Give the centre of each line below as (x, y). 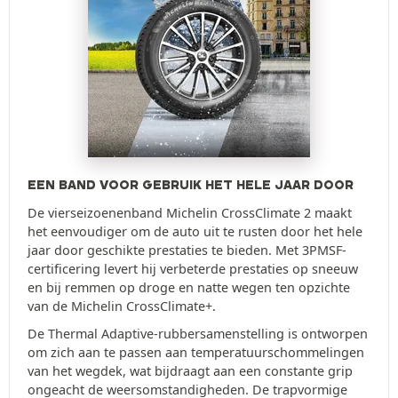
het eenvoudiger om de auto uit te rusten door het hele (195, 232)
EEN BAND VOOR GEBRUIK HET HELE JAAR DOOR (191, 185)
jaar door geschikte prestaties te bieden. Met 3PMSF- (187, 251)
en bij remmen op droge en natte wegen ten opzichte (189, 288)
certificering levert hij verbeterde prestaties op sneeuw (193, 269)
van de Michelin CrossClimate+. (122, 306)
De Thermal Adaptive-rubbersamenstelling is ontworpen (198, 334)
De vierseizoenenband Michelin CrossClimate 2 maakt (190, 213)
